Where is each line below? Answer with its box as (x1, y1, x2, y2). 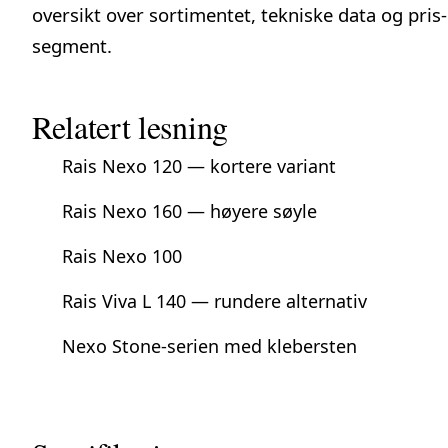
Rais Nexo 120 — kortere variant (62, 153, 336, 178)
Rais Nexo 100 (62, 243, 182, 268)
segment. (32, 32, 112, 58)
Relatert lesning (32, 104, 228, 148)
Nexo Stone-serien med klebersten (62, 333, 357, 358)
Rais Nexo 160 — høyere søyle (62, 198, 317, 223)
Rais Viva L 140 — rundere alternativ (62, 288, 367, 313)
